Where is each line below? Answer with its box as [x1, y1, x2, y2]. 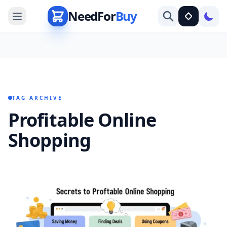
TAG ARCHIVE [12, 94, 63, 101]
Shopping [8, 127, 91, 153]
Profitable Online [8, 107, 156, 132]
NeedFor [67, 8, 116, 24]
